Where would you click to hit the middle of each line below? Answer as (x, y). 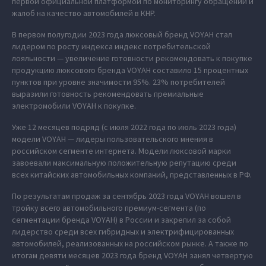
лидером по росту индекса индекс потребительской (111, 46)
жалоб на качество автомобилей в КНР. (84, 13)
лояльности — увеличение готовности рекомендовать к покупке (132, 58)
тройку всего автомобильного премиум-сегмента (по (109, 208)
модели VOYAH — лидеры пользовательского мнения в (113, 139)
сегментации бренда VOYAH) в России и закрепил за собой (121, 220)
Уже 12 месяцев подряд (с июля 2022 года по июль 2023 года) (124, 127)
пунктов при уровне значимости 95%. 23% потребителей (118, 82)
